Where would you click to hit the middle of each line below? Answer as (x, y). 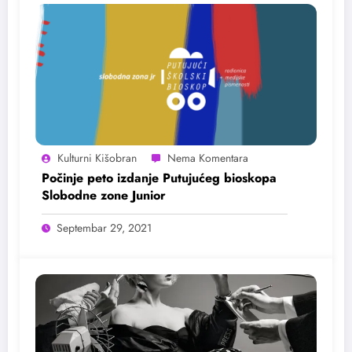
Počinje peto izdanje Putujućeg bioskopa (159, 178)
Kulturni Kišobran (97, 158)
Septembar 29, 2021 (104, 227)
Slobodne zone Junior (104, 195)
